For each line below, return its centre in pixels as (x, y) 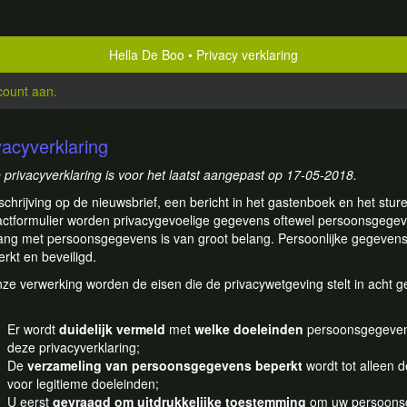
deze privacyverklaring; (74, 347)
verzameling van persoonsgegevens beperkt (165, 365)
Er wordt (33, 329)
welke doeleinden (249, 329)
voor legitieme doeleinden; (83, 383)
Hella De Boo (147, 55)
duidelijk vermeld (112, 329)
